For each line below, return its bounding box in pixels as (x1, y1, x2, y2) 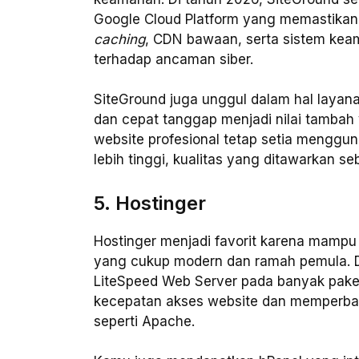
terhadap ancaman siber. (94, 50, 253, 67)
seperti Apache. (94, 313, 195, 329)
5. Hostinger (94, 191, 206, 215)
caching (94, 30, 145, 47)
